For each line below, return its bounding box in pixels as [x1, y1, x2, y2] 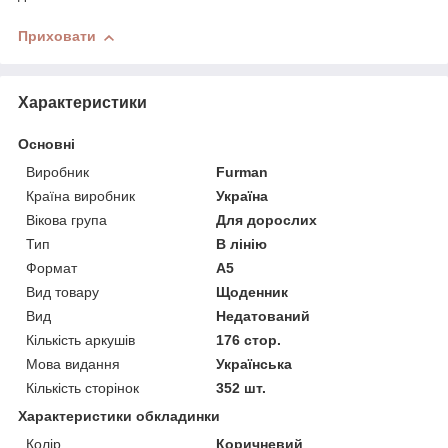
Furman [216, 163, 269, 180]
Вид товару [26, 283, 99, 300]
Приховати [18, 28, 96, 45]
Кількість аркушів [26, 331, 135, 348]
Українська [216, 355, 293, 372]
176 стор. [216, 331, 282, 348]
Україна [216, 187, 269, 204]
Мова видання [26, 355, 120, 372]
